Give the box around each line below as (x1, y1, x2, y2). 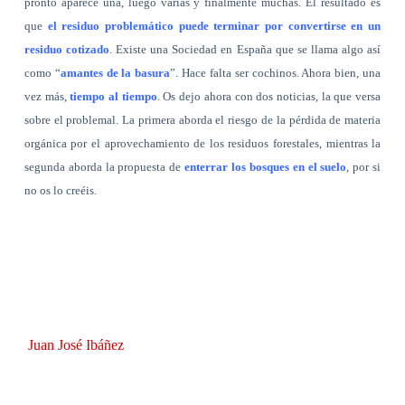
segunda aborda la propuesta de (24, 159, 185, 174)
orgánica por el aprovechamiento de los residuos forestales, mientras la (24, 136, 381, 150)
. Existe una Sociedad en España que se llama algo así (109, 42, 381, 56)
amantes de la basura (60, 65, 171, 80)
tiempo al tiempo (70, 89, 157, 103)
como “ (24, 65, 61, 80)
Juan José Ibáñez (27, 336, 124, 353)
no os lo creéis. (24, 183, 99, 197)
